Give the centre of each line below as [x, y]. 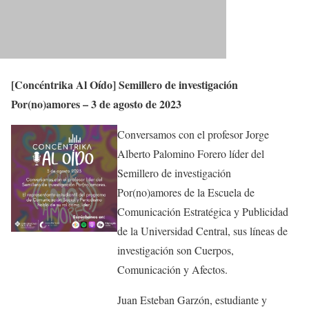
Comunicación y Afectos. [173, 270]
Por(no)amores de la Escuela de [186, 192]
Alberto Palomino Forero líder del [191, 154]
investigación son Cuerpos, [176, 250]
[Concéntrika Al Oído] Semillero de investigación [124, 85]
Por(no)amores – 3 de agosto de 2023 [96, 104]
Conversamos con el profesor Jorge [193, 134]
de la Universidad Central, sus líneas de [203, 231]
